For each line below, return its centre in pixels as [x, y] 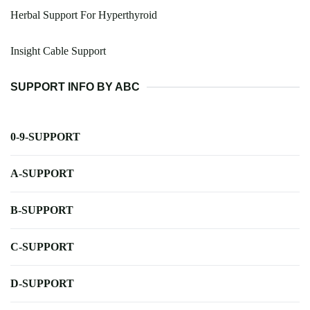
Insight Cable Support [58, 51]
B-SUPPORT [42, 210]
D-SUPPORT [42, 284]
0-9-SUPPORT [45, 137]
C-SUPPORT [42, 247]
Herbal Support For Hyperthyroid [84, 15]
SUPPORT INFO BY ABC [75, 87]
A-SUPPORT [42, 174]
